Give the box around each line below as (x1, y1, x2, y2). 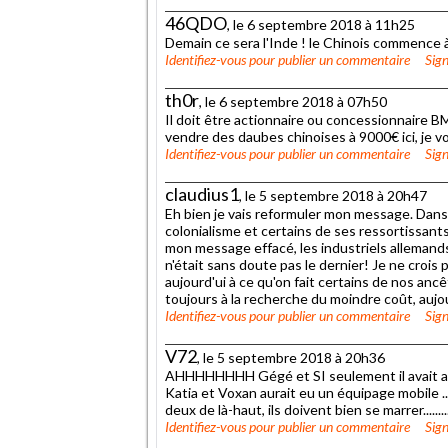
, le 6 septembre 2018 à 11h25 (227, 15, 415, 33)
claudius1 (165, 182, 239, 205)
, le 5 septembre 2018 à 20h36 (197, 348, 385, 366)
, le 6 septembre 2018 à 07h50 (199, 92, 387, 110)
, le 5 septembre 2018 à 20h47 (239, 186, 427, 204)
